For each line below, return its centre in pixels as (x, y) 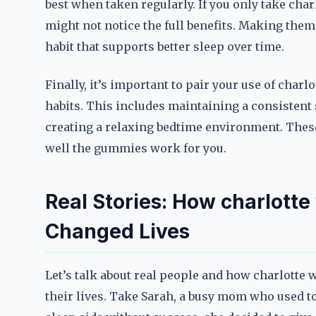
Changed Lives (117, 231)
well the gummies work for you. (136, 148)
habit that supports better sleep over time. (165, 47)
